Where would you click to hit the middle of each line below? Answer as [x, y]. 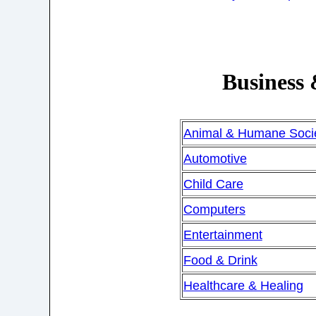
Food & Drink [220, 261]
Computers [214, 210]
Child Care [213, 184]
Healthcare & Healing [243, 286]
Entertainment [223, 235]
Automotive [215, 159]
